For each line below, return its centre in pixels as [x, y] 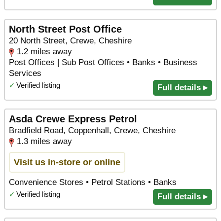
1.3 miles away [44, 142]
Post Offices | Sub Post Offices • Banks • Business [103, 62]
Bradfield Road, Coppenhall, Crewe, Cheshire [92, 131]
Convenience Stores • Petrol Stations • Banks [93, 182]
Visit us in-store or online [67, 162]
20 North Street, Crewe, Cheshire [70, 40]
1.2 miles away [44, 51]
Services [25, 73]
